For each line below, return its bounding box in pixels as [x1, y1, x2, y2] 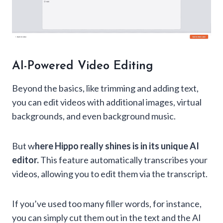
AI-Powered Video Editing [12, 60, 157, 73]
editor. [12, 154, 39, 166]
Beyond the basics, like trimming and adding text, [12, 83, 199, 94]
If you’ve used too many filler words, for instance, [12, 198, 202, 210]
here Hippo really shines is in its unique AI [35, 140, 199, 152]
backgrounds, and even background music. [12, 111, 176, 122]
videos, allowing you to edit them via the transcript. [12, 168, 208, 180]
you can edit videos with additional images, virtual [12, 97, 202, 108]
